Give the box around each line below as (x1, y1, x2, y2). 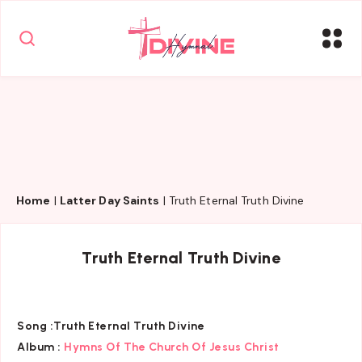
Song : (17, 318, 53, 333)
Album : (17, 339, 61, 354)
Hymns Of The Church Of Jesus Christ (64, 339, 280, 354)
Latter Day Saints (59, 192, 160, 208)
